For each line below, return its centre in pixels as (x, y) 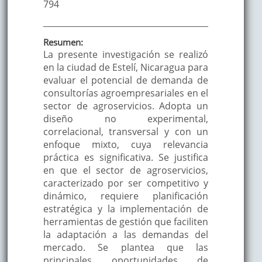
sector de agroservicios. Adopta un (126, 106)
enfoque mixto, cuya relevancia (126, 144)
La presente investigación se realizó (126, 54)
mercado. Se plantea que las (126, 247)
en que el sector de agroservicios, (126, 170)
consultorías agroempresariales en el (126, 93)
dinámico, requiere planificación (126, 196)
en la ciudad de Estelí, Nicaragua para (126, 67)
